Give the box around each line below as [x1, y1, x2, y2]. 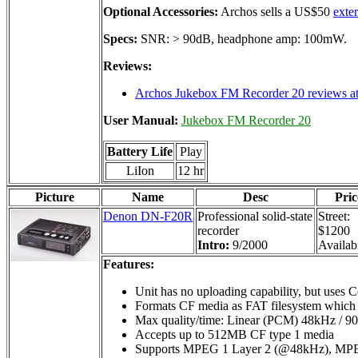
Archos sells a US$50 [218, 4, 333, 18]
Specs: [103, 31, 137, 46]
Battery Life [107, 144, 173, 158]
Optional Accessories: [103, 4, 218, 18]
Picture [34, 189, 74, 204]
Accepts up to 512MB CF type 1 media [135, 327, 334, 341]
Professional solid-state [197, 209, 312, 223]
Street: [318, 209, 350, 223]
